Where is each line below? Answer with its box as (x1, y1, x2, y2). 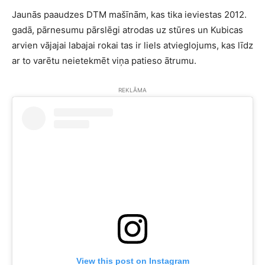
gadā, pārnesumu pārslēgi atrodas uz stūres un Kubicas (12, 24, 243, 35)
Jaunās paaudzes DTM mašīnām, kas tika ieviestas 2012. (12, 9, 247, 20)
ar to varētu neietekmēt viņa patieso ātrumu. (12, 55, 196, 66)
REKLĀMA (118, 86, 147, 93)
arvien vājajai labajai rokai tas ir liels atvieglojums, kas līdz (12, 40, 253, 51)
